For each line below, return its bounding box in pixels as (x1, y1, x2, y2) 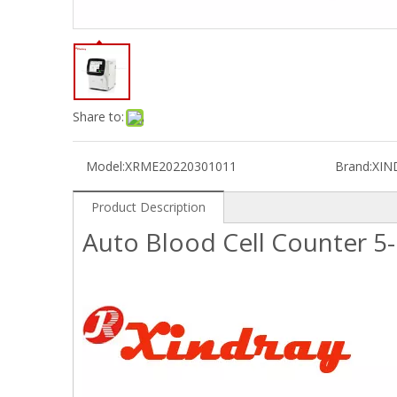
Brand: (334, 158, 372, 175)
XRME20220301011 (125, 158, 237, 175)
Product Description (91, 198, 206, 215)
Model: (86, 158, 125, 175)
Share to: (73, 108, 124, 125)
